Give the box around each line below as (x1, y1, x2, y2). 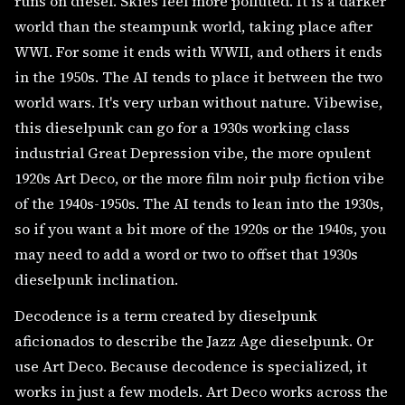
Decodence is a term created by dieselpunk (14, 305, 317, 325)
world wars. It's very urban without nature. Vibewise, (14, 91, 382, 112)
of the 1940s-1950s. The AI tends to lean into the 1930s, (14, 193, 383, 213)
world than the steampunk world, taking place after (14, 15, 372, 36)
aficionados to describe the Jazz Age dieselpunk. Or (14, 330, 373, 351)
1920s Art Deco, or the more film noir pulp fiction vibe (14, 167, 384, 188)
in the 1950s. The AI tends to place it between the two (14, 66, 382, 87)
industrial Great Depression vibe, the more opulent (14, 142, 371, 163)
